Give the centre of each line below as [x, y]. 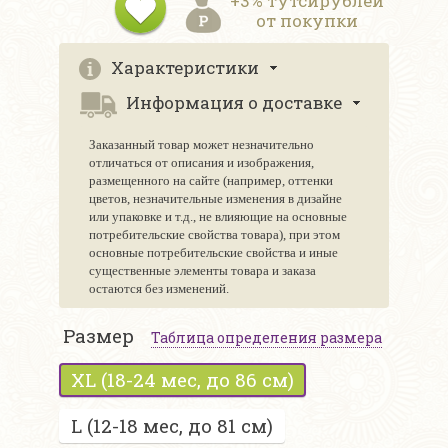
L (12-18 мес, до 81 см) [172, 426]
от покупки [307, 21]
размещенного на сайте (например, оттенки [211, 181]
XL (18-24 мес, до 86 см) [182, 380]
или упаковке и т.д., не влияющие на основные [218, 217]
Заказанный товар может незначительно [201, 145]
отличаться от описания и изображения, [201, 163]
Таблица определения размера [266, 338]
